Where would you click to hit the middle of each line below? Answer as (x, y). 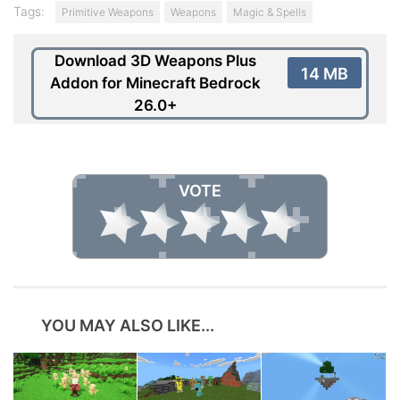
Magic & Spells (270, 12)
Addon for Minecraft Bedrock (155, 83)
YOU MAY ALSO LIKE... (127, 326)
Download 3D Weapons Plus (155, 61)
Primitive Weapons (108, 12)
